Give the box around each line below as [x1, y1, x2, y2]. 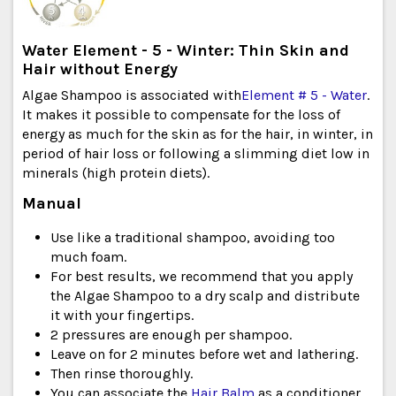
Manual [22, 193, 81, 213]
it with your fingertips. [50, 307, 194, 324]
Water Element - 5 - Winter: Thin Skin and [22, 40, 349, 60]
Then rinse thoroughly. [50, 365, 193, 383]
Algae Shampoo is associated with [22, 86, 241, 103]
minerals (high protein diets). [22, 164, 209, 181]
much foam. [50, 248, 126, 266]
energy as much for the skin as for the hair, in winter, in [22, 125, 373, 142]
